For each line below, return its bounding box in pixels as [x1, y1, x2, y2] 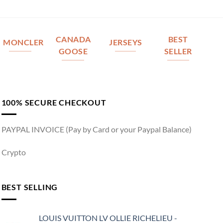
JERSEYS [109, 38, 142, 47]
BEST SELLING [1, 182, 58, 192]
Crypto [1, 147, 26, 157]
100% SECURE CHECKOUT [1, 97, 107, 107]
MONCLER [2, 38, 44, 47]
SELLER [164, 47, 192, 56]
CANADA [55, 35, 91, 44]
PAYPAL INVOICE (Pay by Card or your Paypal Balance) [1, 124, 192, 134]
